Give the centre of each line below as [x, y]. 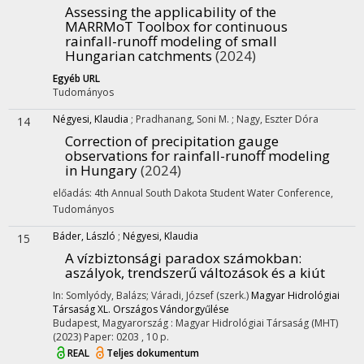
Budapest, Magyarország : [114, 323]
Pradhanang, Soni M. [184, 119]
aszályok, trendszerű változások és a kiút [195, 273]
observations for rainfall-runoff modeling [197, 156]
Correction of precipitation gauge [172, 141]
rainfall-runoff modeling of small [171, 41]
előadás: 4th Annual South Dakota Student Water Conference [192, 193]
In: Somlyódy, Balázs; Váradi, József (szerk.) [152, 295]
